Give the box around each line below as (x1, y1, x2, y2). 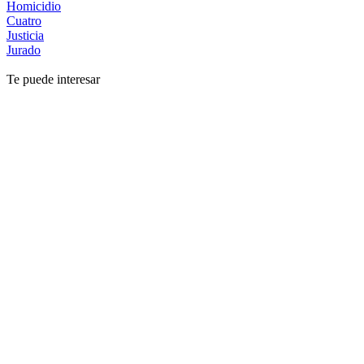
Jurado (6, 42, 41, 57)
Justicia (6, 28, 44, 42)
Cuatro (6, 13, 41, 28)
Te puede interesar (6, 71, 100, 86)
